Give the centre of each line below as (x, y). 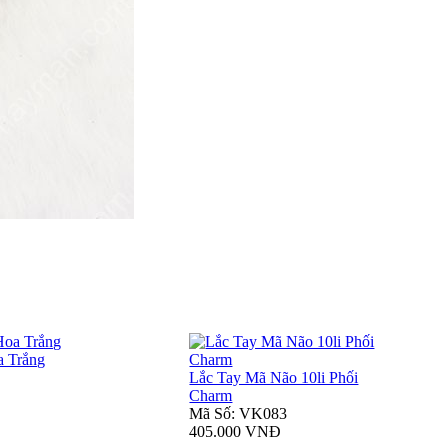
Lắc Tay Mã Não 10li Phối (274, 378)
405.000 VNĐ (235, 432)
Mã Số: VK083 (238, 414)
